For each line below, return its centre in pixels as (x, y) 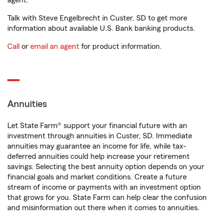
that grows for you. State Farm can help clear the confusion (107, 197)
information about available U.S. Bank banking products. (101, 28)
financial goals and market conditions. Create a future (97, 177)
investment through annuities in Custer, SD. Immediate (100, 136)
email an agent (55, 46)
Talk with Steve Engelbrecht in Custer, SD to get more (97, 18)
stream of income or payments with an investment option (104, 187)
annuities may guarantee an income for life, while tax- (97, 146)
